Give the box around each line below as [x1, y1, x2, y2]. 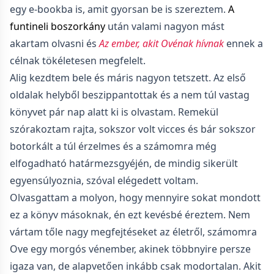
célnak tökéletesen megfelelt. [10, 54, 146, 67]
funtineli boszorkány [10, 20, 105, 33]
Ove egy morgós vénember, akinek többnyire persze [10, 242, 251, 256]
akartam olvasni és [10, 37, 99, 50]
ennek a [224, 37, 263, 50]
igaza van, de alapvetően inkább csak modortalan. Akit [10, 259, 261, 273]
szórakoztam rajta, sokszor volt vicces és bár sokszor [10, 122, 256, 136]
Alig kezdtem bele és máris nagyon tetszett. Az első [10, 71, 246, 84]
